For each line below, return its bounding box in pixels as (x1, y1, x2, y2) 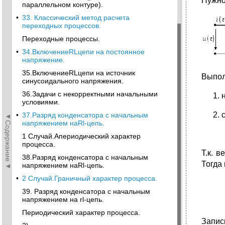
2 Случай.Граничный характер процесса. (22, 174, 157, 182)
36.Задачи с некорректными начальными (22, 90, 158, 98)
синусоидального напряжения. (22, 77, 124, 85)
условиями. (22, 98, 60, 106)
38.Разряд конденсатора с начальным (22, 153, 148, 161)
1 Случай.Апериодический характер (22, 132, 141, 140)
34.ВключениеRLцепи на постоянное (22, 48, 145, 56)
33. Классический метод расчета (22, 14, 130, 22)
